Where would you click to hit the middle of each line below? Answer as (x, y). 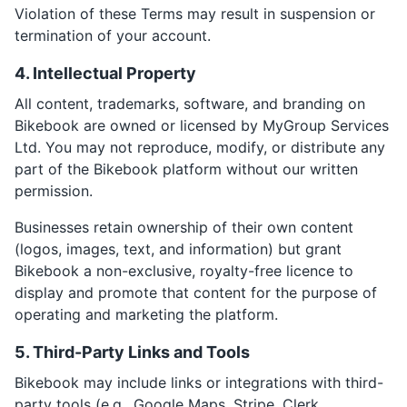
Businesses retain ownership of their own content (184, 227)
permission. (54, 191)
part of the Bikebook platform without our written (186, 169)
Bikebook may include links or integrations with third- (199, 382)
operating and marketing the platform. (146, 314)
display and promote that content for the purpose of (196, 293)
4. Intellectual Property (105, 73)
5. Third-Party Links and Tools (132, 352)
